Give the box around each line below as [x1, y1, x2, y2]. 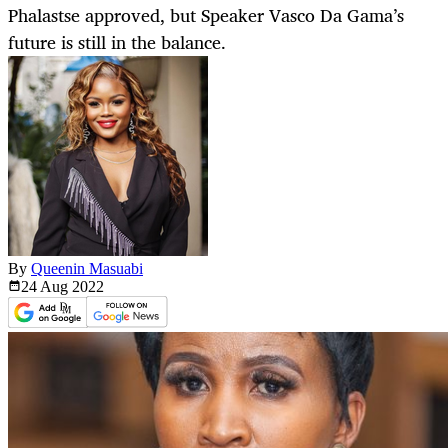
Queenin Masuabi [31, 260, 143, 278]
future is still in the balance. [8, 27, 226, 58]
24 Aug [21, 278, 72, 296]
